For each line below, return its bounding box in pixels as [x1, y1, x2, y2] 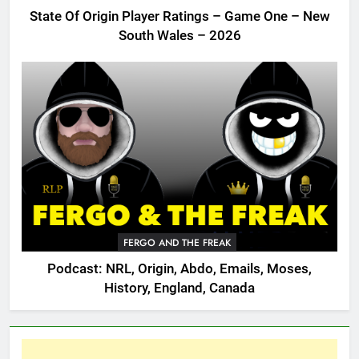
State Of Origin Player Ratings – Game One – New [29, 9, 330, 25]
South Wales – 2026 [118, 28, 241, 44]
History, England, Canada [104, 280, 255, 296]
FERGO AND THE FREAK [123, 235, 231, 250]
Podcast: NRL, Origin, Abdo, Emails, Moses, [47, 260, 312, 276]
